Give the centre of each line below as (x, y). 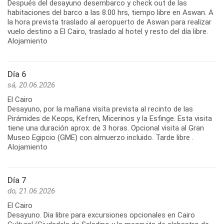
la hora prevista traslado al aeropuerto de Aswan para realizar (109, 22)
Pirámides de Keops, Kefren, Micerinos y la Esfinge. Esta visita (110, 119)
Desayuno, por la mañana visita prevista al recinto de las (100, 109)
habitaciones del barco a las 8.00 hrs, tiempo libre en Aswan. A (110, 13)
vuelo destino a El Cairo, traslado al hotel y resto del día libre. (108, 32)
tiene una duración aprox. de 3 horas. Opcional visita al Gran (106, 128)
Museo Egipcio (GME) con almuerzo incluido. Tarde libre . (100, 138)
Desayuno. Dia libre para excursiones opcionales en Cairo (101, 215)
